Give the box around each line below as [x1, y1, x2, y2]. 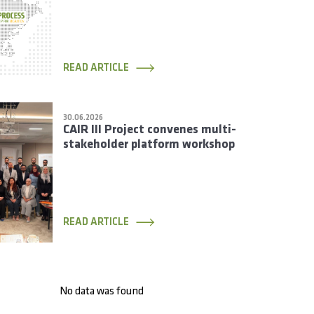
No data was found [60, 286, 144, 298]
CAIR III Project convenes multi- [62, 123, 236, 137]
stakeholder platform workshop [62, 138, 235, 152]
